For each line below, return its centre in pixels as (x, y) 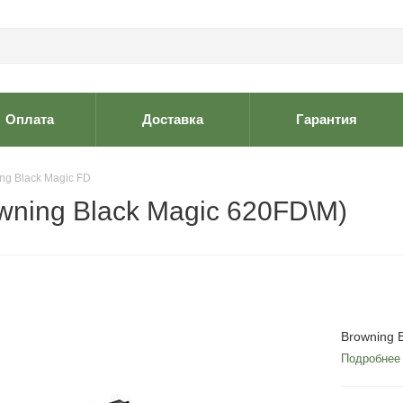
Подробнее (371, 358)
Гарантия (327, 119)
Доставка (173, 119)
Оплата (29, 119)
